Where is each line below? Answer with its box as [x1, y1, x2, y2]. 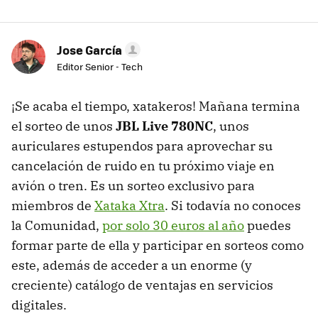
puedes [244, 217, 291, 234]
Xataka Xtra [94, 197, 165, 214]
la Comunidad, [11, 217, 102, 234]
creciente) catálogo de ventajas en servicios [11, 277, 273, 294]
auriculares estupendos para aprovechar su [11, 138, 273, 155]
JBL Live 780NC [116, 118, 213, 135]
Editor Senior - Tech [57, 60, 143, 74]
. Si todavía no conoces [165, 197, 301, 214]
